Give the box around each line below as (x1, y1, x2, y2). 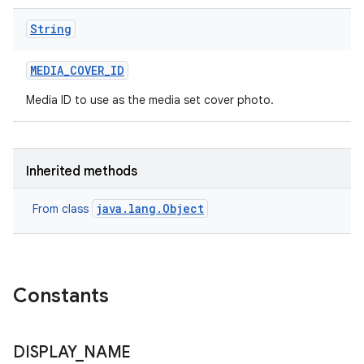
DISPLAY (13, 342, 76, 362)
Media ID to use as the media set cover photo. (26, 93, 274, 107)
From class (32, 201, 92, 216)
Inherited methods (26, 163, 137, 180)
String (30, 21, 71, 37)
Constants (13, 284, 109, 308)
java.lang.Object (96, 201, 204, 216)
